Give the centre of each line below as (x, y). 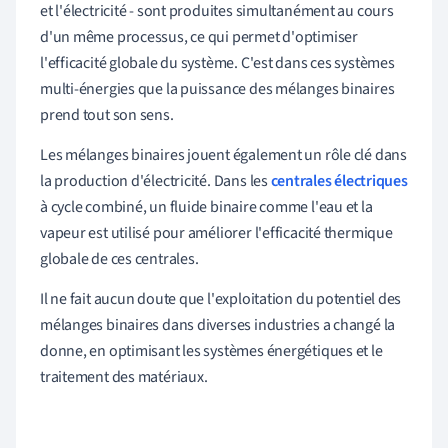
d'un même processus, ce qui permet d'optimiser (199, 36)
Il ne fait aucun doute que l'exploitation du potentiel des (221, 298)
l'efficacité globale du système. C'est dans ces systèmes (217, 62)
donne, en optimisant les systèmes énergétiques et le (211, 350)
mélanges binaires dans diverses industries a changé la (218, 324)
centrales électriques (339, 180)
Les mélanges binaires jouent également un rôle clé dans (223, 154)
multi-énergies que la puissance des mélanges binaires (217, 88)
